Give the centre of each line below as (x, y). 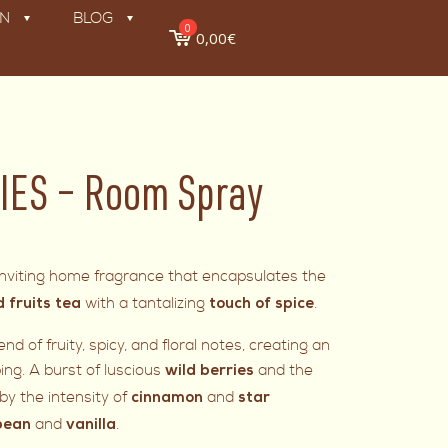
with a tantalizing (145, 303)
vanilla (91, 426)
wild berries (210, 372)
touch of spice (262, 305)
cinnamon (167, 399)
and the (286, 370)
